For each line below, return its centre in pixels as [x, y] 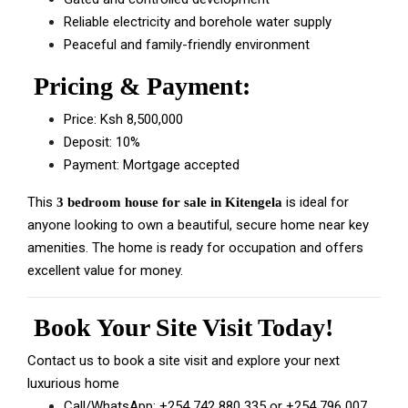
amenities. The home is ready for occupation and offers [195, 248]
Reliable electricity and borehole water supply [198, 22]
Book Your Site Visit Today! [180, 327]
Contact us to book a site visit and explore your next [184, 361]
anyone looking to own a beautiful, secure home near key [198, 225]
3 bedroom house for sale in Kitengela [169, 202]
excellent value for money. [105, 270]
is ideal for [316, 202]
